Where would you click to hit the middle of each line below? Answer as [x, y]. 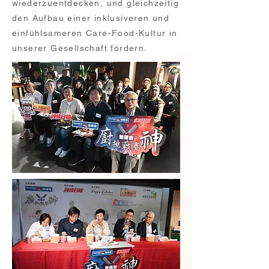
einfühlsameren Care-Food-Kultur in [95, 33]
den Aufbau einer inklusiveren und [91, 18]
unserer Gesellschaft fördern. [80, 48]
